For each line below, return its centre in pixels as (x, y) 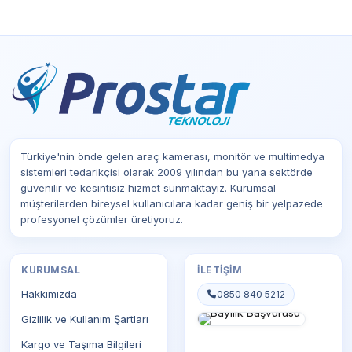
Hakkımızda (49, 294)
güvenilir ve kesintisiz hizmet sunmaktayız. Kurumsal (148, 188)
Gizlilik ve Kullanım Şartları (85, 319)
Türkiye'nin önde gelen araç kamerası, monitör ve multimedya (172, 157)
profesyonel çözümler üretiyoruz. (102, 220)
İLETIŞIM (220, 270)
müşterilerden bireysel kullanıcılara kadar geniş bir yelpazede (172, 204)
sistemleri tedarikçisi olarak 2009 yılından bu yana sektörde (167, 172)
